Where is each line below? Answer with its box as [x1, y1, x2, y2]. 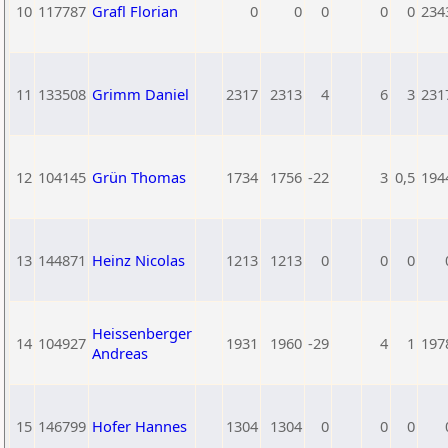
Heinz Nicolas [92, 250, 185, 270]
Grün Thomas [92, 167, 186, 187]
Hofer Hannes [92, 416, 187, 436]
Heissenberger [92, 323, 192, 343]
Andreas [92, 343, 148, 363]
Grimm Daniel [92, 84, 189, 104]
